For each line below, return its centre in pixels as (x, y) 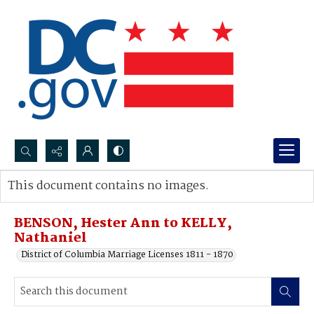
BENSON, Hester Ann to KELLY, (123, 224)
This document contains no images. (108, 186)
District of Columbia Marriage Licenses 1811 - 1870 (127, 255)
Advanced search (58, 200)
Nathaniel (50, 238)
